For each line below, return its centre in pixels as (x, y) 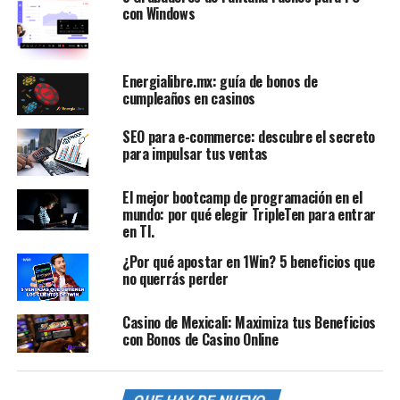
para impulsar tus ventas (195, 153)
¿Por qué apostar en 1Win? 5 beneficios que (248, 261)
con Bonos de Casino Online (200, 340)
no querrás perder (175, 278)
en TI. (138, 231)
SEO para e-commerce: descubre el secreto (249, 136)
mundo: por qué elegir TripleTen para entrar (249, 214)
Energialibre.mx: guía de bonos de (220, 81)
